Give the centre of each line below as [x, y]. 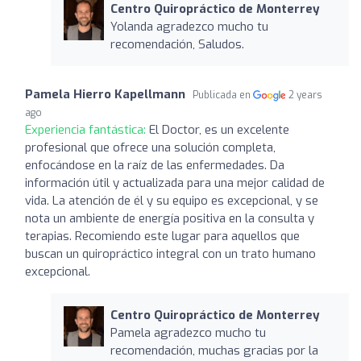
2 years [306, 95]
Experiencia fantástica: [87, 129]
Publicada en [223, 95]
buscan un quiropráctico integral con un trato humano [170, 253]
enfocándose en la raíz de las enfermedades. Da [155, 165]
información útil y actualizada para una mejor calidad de [175, 183]
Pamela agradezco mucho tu [188, 332]
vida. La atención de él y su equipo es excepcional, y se [172, 200]
